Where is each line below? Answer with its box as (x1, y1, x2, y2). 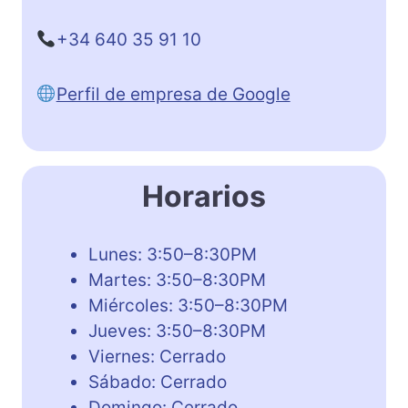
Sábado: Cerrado (88, 371, 227, 393)
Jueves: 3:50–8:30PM (88, 320, 266, 342)
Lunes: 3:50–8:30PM (88, 243, 257, 265)
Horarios (142, 178, 266, 214)
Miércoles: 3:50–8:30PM (88, 294, 288, 316)
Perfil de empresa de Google (56, 83, 291, 105)
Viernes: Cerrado (88, 345, 226, 367)
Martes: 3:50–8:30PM (88, 269, 266, 291)
